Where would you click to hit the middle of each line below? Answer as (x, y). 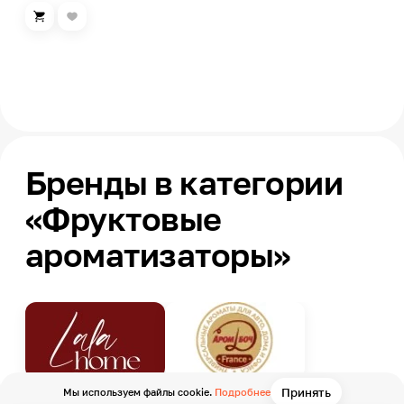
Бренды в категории (184, 183)
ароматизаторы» (158, 255)
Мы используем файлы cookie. (138, 392)
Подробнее (242, 392)
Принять (306, 392)
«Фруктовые (124, 219)
